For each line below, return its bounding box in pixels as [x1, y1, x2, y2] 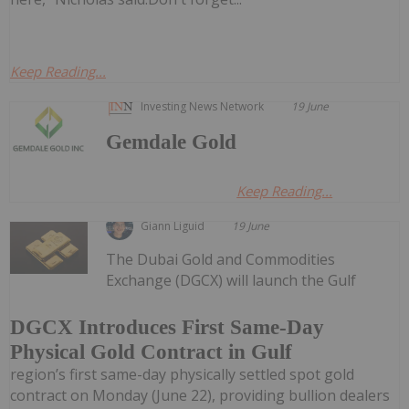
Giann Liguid [141, 218, 205, 235]
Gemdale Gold [106, 131, 237, 154]
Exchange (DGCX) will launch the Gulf [106, 270, 357, 291]
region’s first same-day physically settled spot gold [10, 363, 354, 384]
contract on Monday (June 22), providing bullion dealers [10, 384, 390, 405]
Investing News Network [141, 99, 265, 115]
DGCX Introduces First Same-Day [10, 315, 324, 339]
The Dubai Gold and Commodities [106, 249, 336, 270]
